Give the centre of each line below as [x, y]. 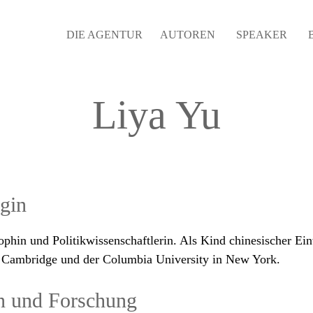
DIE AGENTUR [104, 35]
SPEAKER [262, 35]
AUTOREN [188, 35]
